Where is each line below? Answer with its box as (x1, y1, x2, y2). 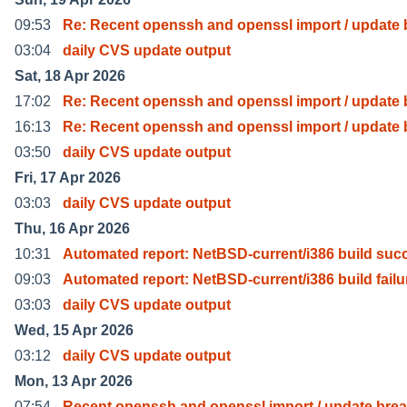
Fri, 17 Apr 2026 (15, 169, 121, 185)
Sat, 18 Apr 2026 (15, 67, 125, 84)
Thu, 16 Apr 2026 (15, 220, 130, 236)
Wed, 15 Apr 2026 (15, 322, 134, 338)
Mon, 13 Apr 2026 (15, 372, 133, 389)
